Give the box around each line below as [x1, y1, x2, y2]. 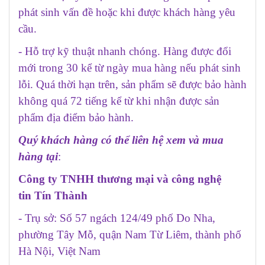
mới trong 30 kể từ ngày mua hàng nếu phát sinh [18, 61, 241, 74]
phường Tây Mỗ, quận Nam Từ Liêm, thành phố [18, 228, 241, 241]
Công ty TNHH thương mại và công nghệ [18, 172, 221, 185]
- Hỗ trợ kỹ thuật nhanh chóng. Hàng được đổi [18, 44, 231, 57]
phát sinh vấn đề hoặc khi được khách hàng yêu [18, 5, 235, 18]
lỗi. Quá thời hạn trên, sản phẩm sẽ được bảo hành [18, 77, 247, 91]
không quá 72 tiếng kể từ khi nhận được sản [18, 94, 219, 107]
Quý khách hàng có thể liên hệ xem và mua [18, 133, 224, 146]
